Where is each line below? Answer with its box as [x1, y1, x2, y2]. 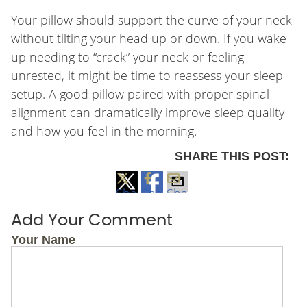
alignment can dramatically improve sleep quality [10, 104, 284, 121]
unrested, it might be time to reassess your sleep [10, 67, 283, 84]
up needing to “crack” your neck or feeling [10, 49, 244, 66]
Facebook [140, 222, 196, 239]
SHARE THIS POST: [175, 149, 290, 164]
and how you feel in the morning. [10, 123, 197, 140]
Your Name [10, 233, 75, 247]
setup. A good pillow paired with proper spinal [10, 86, 269, 103]
